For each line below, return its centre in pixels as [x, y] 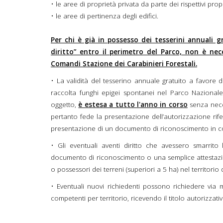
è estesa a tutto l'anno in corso [133, 105]
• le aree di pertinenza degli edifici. [105, 16]
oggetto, [65, 105]
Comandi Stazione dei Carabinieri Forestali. [124, 64]
